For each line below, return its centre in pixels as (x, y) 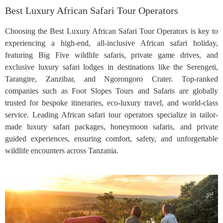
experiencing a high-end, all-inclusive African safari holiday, (111, 43)
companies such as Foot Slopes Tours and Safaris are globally (111, 91)
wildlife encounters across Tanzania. (62, 151)
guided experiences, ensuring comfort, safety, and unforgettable (111, 139)
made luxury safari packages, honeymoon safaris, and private (111, 127)
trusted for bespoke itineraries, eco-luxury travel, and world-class (111, 103)
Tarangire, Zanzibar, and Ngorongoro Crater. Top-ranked (111, 79)
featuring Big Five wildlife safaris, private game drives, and (111, 55)
